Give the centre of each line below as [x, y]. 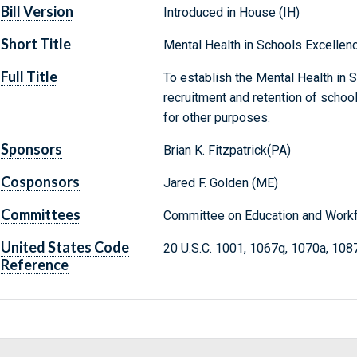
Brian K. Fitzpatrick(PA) [227, 151]
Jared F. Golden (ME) [220, 183]
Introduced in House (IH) [231, 13]
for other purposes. [216, 118]
